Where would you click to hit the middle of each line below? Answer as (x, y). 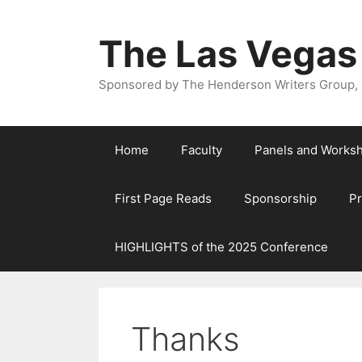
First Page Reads (163, 198)
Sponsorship (280, 198)
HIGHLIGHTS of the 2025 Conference (221, 247)
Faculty (202, 150)
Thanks (185, 339)
